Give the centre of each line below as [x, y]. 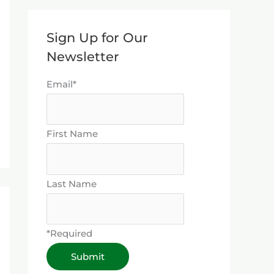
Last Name [72, 183]
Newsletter [83, 56]
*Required [69, 234]
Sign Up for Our [97, 37]
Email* [61, 84]
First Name [72, 134]
